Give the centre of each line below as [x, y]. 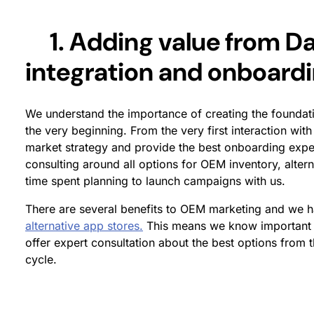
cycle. [41, 259]
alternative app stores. [84, 226]
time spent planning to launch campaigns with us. [155, 181]
